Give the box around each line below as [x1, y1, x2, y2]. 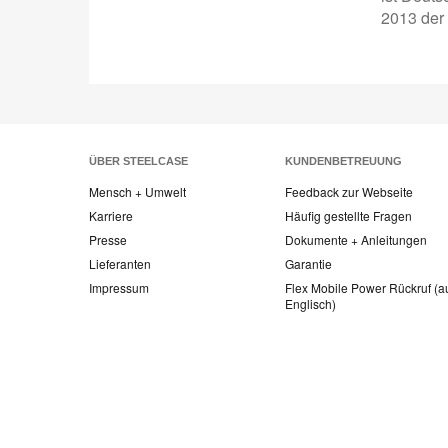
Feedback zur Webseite [285, 183, 413, 201]
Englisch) [285, 295, 336, 313]
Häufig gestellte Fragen [285, 207, 412, 225]
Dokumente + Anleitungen [285, 231, 427, 249]
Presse [89, 231, 127, 249]
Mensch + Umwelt [89, 183, 186, 201]
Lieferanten [89, 255, 151, 273]
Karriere [89, 207, 133, 225]
